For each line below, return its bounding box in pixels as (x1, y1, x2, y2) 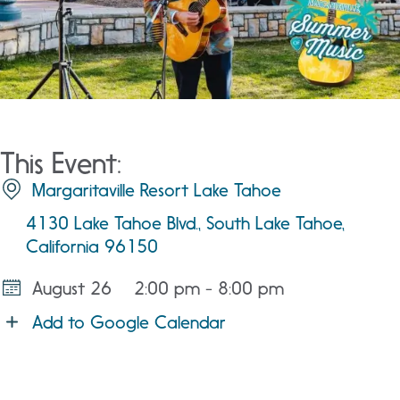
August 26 (32, 277, 112, 299)
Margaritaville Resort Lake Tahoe (32, 179, 281, 201)
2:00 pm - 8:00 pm (134, 277, 284, 299)
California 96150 (25, 235, 158, 257)
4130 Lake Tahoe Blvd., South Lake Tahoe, (25, 212, 345, 234)
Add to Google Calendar (32, 311, 226, 333)
